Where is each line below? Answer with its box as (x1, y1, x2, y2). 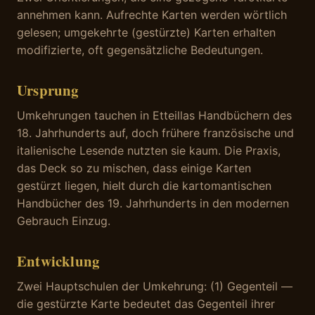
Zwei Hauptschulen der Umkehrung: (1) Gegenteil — (17, 279, 292, 294)
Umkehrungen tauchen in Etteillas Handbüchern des (17, 108, 292, 123)
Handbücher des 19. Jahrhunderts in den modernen (17, 196, 289, 211)
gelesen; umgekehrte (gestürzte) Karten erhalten (17, 25, 276, 40)
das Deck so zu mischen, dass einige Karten (17, 161, 251, 176)
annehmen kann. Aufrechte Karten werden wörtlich (17, 8, 287, 22)
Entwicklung (17, 250, 100, 272)
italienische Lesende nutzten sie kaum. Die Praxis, (17, 143, 281, 158)
